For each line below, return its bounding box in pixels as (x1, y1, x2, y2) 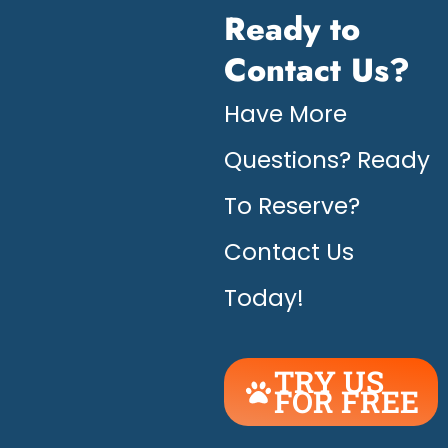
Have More (224, 98, 347, 131)
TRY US (274, 362, 384, 402)
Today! (224, 282, 304, 315)
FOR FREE (274, 382, 419, 422)
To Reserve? (224, 190, 360, 223)
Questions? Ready (224, 144, 430, 177)
